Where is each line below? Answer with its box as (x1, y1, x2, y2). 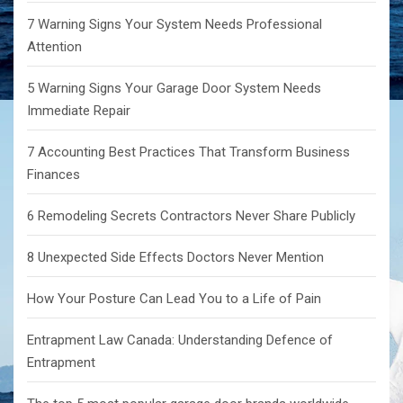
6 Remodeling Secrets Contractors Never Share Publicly (27, 208, 355, 225)
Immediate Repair (27, 103, 130, 120)
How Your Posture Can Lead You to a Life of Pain (27, 291, 321, 308)
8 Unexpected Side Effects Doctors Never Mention (27, 249, 324, 266)
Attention (27, 39, 82, 56)
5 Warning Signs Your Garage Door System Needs (27, 80, 321, 97)
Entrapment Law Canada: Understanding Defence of (27, 332, 333, 349)
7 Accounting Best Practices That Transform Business (27, 144, 350, 161)
